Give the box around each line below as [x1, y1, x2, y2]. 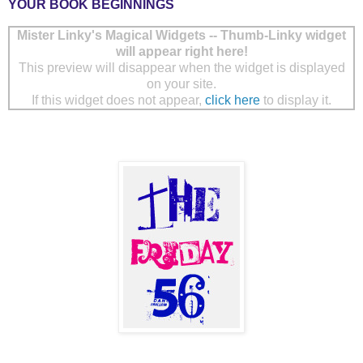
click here [205, 93, 260, 108]
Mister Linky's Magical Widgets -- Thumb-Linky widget [17, 28, 346, 43]
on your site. [147, 77, 216, 92]
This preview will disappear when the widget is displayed [18, 61, 345, 75]
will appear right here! [115, 45, 248, 59]
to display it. [260, 93, 331, 108]
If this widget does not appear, [32, 93, 205, 108]
